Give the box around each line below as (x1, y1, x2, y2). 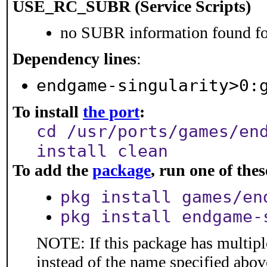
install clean (36, 141, 168, 161)
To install (13, 103, 83, 121)
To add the (13, 161, 92, 179)
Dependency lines (13, 49, 136, 68)
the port (83, 103, 139, 121)
